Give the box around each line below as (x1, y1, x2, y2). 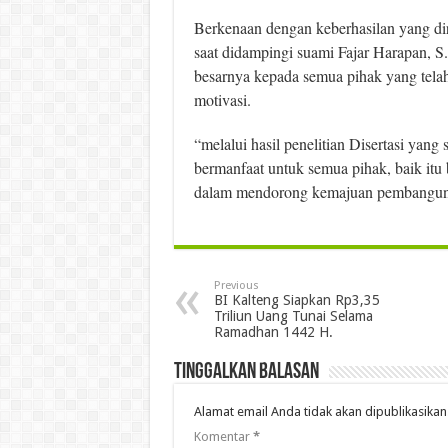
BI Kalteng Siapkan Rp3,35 (213, 291, 380, 308)
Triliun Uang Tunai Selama (213, 307, 373, 324)
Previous (213, 278, 259, 292)
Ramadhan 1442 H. (213, 323, 333, 340)
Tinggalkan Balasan (173, 360, 319, 384)
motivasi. (193, 88, 251, 110)
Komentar (193, 428, 253, 444)
